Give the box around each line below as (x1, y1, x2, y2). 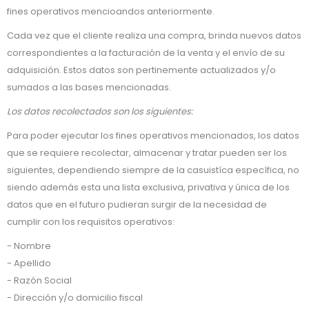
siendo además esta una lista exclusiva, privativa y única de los (7, 181, 290, 194)
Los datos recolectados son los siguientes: (7, 105, 193, 118)
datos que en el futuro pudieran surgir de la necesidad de (7, 198, 267, 211)
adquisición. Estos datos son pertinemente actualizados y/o (7, 63, 276, 77)
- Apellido (7, 257, 51, 270)
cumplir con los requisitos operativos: (7, 215, 175, 228)
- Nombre (7, 239, 51, 252)
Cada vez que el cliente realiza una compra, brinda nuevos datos (7, 29, 301, 42)
